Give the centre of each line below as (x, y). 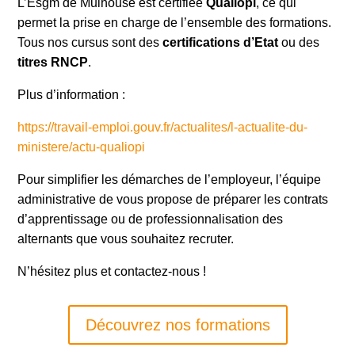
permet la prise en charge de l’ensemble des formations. (175, 23)
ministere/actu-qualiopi (82, 147)
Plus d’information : (72, 95)
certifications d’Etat (221, 42)
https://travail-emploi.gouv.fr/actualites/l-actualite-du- (163, 127)
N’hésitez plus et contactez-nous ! (112, 271)
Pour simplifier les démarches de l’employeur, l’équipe (170, 179)
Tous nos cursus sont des (90, 42)
